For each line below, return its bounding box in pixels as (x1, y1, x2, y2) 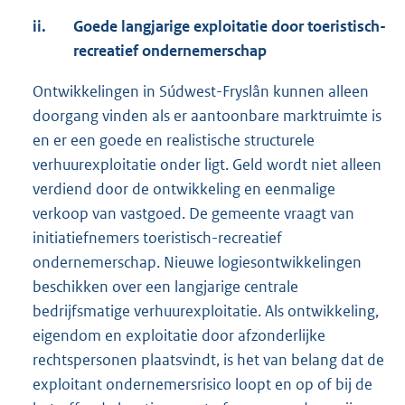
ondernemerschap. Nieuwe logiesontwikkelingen (33, 252, 362, 273)
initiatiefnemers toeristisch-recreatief (33, 228, 282, 249)
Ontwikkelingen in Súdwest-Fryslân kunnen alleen (33, 81, 369, 102)
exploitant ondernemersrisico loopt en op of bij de (33, 374, 372, 395)
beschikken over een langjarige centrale (33, 277, 298, 297)
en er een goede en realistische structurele (33, 130, 315, 151)
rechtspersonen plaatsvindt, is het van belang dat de (33, 350, 384, 371)
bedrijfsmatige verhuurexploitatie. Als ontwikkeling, (33, 301, 379, 322)
